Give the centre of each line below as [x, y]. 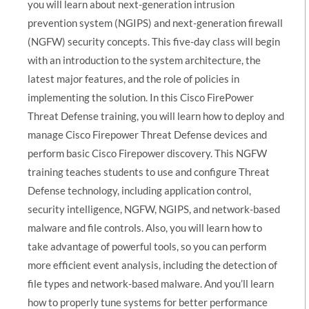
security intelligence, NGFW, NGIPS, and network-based [154, 209]
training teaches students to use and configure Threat [149, 171]
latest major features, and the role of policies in [133, 78]
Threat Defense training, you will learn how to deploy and [156, 116]
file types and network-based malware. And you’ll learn [151, 283]
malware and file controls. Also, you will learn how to [145, 227]
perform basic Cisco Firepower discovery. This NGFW [147, 153]
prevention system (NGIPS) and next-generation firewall [155, 22]
